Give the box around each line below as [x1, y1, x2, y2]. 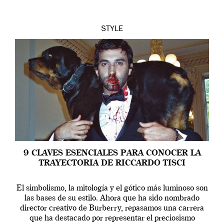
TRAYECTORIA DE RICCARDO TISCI [38, 159, 185, 167]
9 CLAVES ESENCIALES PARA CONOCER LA [23, 149, 201, 157]
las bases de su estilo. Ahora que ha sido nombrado [24, 194, 199, 202]
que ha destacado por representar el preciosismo [29, 214, 195, 222]
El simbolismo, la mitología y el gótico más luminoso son [16, 184, 208, 192]
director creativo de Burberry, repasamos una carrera [20, 204, 204, 212]
